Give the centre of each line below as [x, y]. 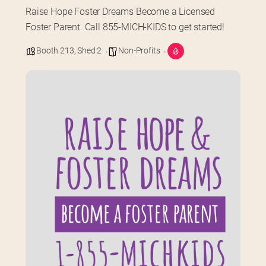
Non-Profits [139, 50]
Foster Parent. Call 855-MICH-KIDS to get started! [125, 27]
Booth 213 [55, 50]
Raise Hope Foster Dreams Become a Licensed [121, 11]
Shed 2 [90, 50]
